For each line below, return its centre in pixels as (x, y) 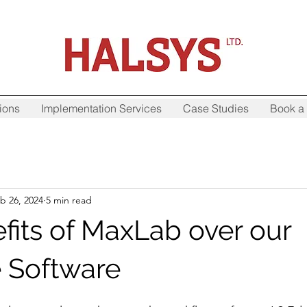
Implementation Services (101, 108)
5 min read (69, 200)
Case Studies (216, 108)
